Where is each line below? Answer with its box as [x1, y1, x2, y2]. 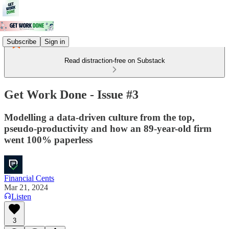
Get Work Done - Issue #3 [4, 87, 139, 101]
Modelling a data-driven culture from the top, [4, 111, 195, 123]
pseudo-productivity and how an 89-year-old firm [4, 123, 212, 134]
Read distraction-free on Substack [64, 57, 165, 64]
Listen [11, 192, 31, 201]
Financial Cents [4, 173, 54, 182]
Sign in [44, 37, 65, 45]
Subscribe [7, 37, 36, 45]
